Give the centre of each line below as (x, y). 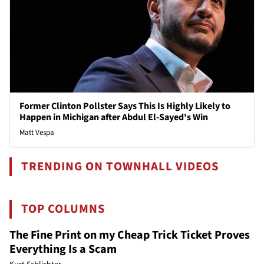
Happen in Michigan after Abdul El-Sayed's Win (114, 117)
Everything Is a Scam (63, 249)
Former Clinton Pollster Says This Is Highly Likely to (125, 106)
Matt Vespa (37, 132)
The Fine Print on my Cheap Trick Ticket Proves (130, 235)
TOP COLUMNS (64, 209)
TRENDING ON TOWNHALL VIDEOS (121, 166)
